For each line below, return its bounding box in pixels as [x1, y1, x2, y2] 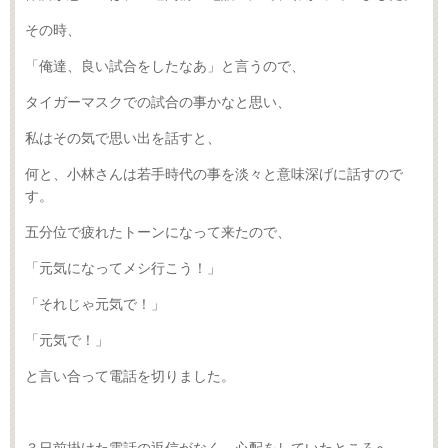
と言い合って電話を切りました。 [25, 368, 235, 384]
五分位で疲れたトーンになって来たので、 [25, 224, 291, 240]
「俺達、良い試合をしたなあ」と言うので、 [25, 58, 305, 74]
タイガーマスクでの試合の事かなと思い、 [25, 94, 291, 110]
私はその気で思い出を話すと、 [25, 130, 221, 146]
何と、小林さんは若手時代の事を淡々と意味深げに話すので [25, 166, 403, 182]
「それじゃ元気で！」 [25, 296, 165, 312]
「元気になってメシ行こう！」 [25, 260, 221, 276]
